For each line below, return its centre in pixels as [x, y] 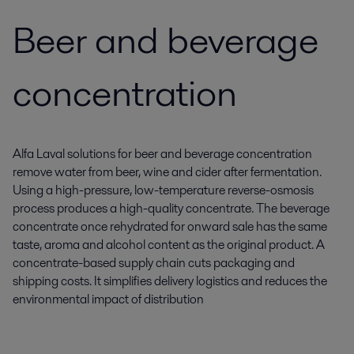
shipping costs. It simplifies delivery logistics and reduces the [170, 281]
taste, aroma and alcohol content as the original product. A [169, 245]
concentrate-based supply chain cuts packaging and [154, 263]
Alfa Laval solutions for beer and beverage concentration [162, 154]
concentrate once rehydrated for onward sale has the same [170, 226]
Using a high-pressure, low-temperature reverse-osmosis [163, 190]
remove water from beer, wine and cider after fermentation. [167, 172]
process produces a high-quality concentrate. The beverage [171, 208]
